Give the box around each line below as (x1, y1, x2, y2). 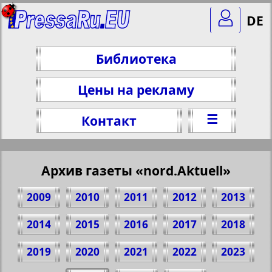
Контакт (81, 112, 137, 129)
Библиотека (95, 50, 177, 67)
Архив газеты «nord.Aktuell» (41, 161, 231, 179)
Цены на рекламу (78, 81, 194, 98)
